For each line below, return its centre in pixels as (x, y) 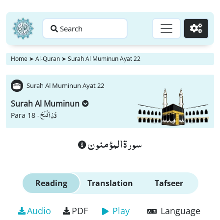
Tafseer (169, 183)
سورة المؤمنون (114, 143)
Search (71, 28)
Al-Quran (48, 59)
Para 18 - (25, 115)
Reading (51, 183)
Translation (110, 183)
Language (180, 211)
